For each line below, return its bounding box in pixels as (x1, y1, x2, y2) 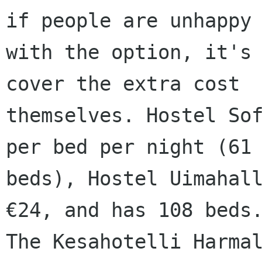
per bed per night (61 (6, 135, 251, 159)
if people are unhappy (6, 9, 251, 33)
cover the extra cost (6, 72, 240, 96)
